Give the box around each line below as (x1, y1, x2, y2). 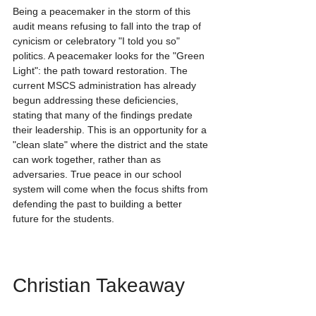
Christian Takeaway (13, 274, 185, 296)
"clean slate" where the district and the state (13, 139, 211, 151)
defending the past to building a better (13, 198, 185, 210)
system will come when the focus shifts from (13, 183, 211, 195)
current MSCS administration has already (13, 80, 199, 92)
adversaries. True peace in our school (13, 169, 184, 181)
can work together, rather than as (13, 154, 164, 166)
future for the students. (13, 213, 114, 225)
